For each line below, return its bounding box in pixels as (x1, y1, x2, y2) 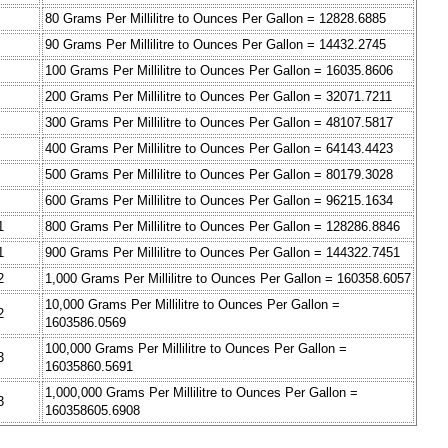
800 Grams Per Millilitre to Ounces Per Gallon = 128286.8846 (45, 219, 400, 235)
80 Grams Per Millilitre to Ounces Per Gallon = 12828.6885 (45, 11, 386, 27)
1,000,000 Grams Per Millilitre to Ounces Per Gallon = (45, 385, 358, 401)
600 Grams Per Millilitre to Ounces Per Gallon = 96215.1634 (45, 193, 393, 209)
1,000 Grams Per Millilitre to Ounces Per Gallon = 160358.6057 (45, 271, 411, 287)
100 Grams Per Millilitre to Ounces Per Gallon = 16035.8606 (45, 63, 393, 79)
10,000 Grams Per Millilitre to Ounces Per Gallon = (45, 297, 340, 313)
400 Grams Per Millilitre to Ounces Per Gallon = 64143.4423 (45, 141, 393, 157)
